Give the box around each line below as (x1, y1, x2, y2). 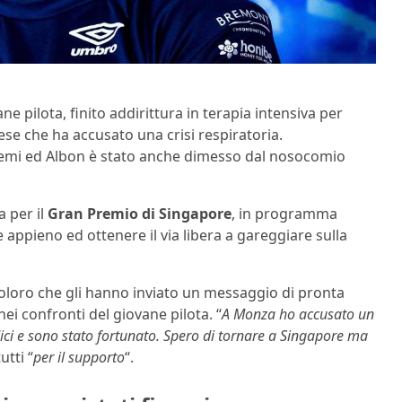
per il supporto (33, 347, 125, 368)
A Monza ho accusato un (222, 304, 374, 325)
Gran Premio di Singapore (48, 204, 232, 224)
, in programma (232, 204, 337, 224)
